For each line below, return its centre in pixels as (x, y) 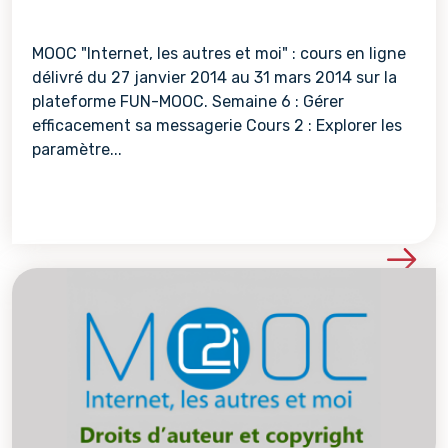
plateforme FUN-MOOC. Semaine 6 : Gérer (188, 101)
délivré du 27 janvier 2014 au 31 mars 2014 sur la (214, 77)
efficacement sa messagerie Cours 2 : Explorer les (217, 125)
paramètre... (77, 149)
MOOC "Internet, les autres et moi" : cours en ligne (219, 53)
